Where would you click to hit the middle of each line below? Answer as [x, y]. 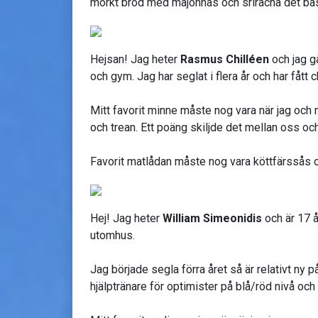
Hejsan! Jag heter [135, 59]
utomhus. [113, 235]
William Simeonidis [212, 218]
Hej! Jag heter [126, 218]
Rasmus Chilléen [225, 59]
